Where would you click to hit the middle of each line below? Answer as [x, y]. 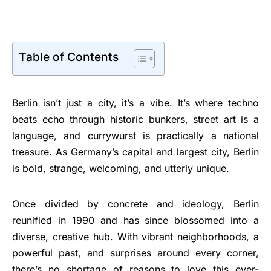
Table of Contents [69, 57]
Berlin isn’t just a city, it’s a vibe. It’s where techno [135, 103]
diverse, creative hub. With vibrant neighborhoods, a [135, 237]
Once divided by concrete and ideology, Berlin [135, 204]
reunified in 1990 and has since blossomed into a [135, 220]
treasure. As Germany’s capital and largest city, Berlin [135, 152]
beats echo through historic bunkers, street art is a [135, 119]
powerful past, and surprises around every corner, [135, 253]
